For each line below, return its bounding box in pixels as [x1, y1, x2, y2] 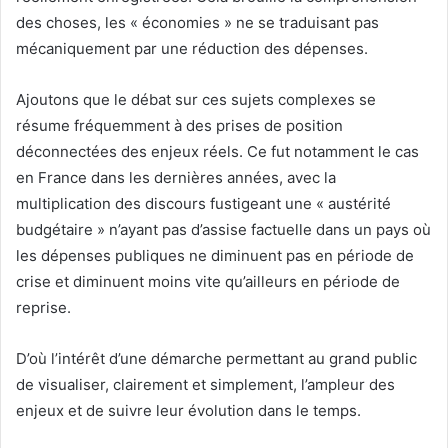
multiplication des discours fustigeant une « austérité [16, 194, 391, 214]
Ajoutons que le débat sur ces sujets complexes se [16, 90, 376, 110]
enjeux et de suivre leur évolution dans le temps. [16, 401, 361, 421]
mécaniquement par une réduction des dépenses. [16, 39, 368, 59]
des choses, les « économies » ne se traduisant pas [16, 13, 379, 33]
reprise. [16, 298, 71, 318]
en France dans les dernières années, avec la [16, 168, 336, 188]
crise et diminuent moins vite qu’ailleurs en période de [16, 272, 400, 292]
